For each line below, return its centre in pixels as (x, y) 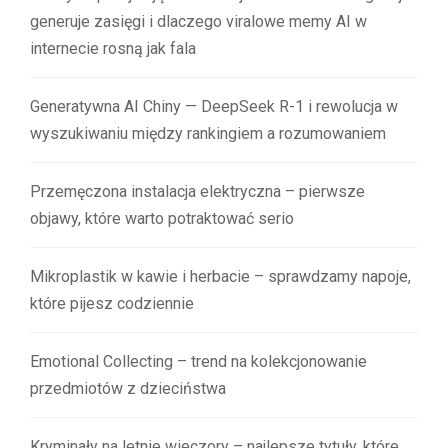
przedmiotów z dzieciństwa (128, 388)
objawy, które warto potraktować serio (162, 218)
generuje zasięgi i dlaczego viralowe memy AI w (198, 21)
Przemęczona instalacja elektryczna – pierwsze (197, 191)
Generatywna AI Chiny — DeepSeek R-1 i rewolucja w (214, 106)
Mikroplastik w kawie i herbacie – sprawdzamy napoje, (220, 276)
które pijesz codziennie (112, 303)
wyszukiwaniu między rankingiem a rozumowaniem (208, 133)
